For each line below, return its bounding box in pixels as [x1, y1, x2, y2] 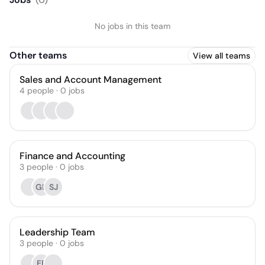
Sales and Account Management [20, 73, 161, 86]
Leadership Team [20, 226, 95, 238]
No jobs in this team [95, 21, 170, 31]
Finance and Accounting [20, 150, 125, 162]
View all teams [193, 50, 250, 61]
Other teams [9, 49, 67, 62]
